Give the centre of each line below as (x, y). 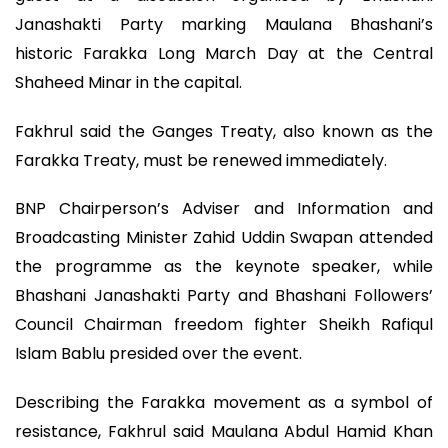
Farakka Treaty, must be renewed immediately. (201, 160)
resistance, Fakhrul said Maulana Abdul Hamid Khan (224, 431)
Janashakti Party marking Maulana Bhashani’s (224, 24)
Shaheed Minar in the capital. (128, 82)
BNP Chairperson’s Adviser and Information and (224, 209)
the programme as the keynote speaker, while (224, 267)
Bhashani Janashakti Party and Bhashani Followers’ (224, 296)
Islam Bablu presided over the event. (158, 354)
